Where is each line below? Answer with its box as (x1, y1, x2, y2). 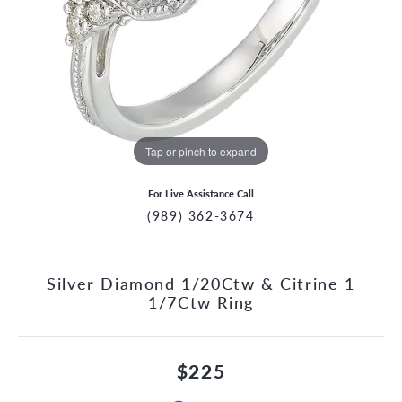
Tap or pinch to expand (145, 143, 257, 159)
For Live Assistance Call (148, 187, 254, 200)
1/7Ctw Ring (148, 291, 254, 313)
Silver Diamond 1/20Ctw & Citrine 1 (47, 272, 355, 294)
